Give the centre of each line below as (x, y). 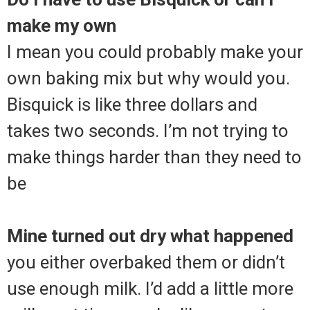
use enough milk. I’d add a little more (150, 289)
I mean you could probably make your (155, 52)
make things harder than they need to (154, 157)
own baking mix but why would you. (148, 79)
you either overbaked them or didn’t (146, 263)
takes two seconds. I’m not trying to (148, 131)
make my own (62, 26)
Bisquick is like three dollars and (132, 105)
